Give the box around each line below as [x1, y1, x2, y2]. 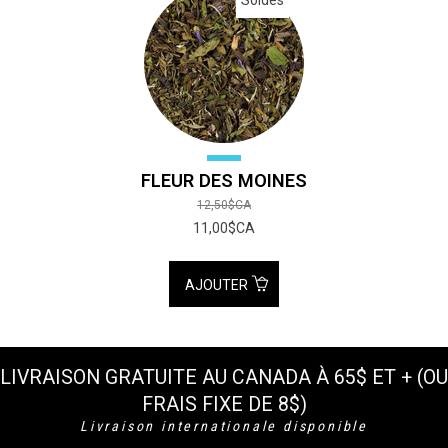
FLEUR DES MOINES [141, 170, 307, 192]
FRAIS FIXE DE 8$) [141, 393, 307, 417]
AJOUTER [185, 277, 252, 294]
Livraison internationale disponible [79, 418, 368, 435]
